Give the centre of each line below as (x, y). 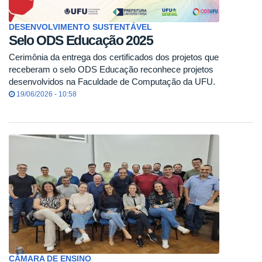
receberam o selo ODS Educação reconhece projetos (111, 69)
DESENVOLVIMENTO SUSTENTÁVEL (80, 27)
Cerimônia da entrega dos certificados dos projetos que (114, 57)
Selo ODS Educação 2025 (81, 41)
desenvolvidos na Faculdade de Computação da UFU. (112, 81)
